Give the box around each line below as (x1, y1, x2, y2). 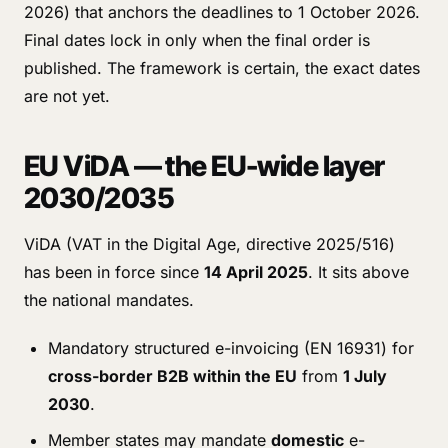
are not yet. (24, 86, 110, 106)
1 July (343, 366, 387, 386)
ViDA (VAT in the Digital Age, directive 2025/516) (24, 234, 395, 254)
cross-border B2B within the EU (48, 366, 297, 386)
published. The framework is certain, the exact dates (24, 58, 420, 78)
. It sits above (308, 262, 409, 282)
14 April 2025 (204, 262, 308, 282)
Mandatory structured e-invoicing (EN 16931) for (48, 338, 414, 358)
